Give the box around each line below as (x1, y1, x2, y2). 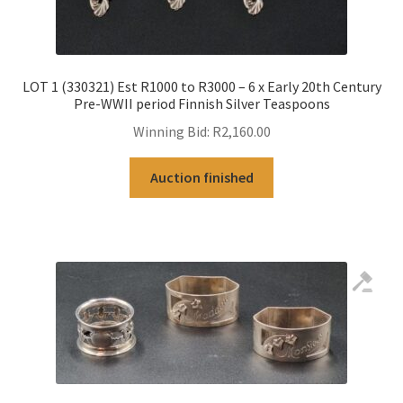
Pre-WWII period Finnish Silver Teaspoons (73, 94, 330, 113)
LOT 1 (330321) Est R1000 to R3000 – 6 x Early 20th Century (22, 77, 381, 96)
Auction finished (149, 167, 254, 186)
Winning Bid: (132, 121, 210, 140)
